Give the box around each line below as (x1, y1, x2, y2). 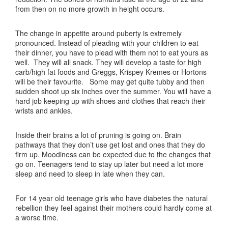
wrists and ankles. (15, 105, 73, 116)
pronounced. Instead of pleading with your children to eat (15, 38, 198, 48)
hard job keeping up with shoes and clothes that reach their (15, 96, 206, 106)
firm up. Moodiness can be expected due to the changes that (15, 149, 211, 159)
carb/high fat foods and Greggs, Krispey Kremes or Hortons (15, 67, 207, 77)
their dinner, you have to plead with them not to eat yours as (15, 47, 208, 58)
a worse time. (15, 212, 59, 222)
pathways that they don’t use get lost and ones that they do (15, 139, 205, 150)
